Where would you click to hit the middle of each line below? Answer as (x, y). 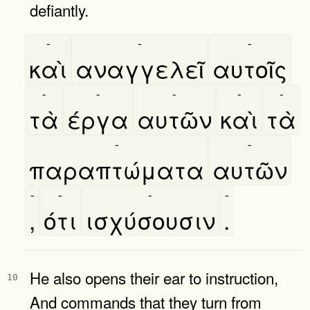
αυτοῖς (250, 68)
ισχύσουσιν (150, 219)
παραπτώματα (117, 169)
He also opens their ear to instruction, (154, 277)
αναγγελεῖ (140, 68)
